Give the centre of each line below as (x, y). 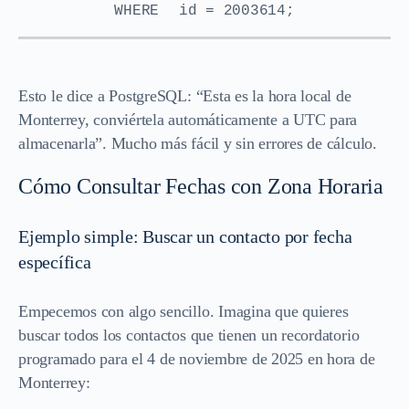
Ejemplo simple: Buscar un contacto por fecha (185, 236)
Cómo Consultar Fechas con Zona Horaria (201, 186)
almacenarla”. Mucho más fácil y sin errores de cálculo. (198, 143)
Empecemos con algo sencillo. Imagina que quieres (184, 311)
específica (55, 262)
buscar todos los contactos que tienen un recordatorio (189, 335)
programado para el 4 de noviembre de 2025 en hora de (197, 358)
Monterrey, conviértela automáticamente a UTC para (188, 119)
